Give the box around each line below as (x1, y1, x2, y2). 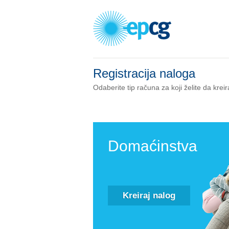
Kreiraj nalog (123, 191, 175, 200)
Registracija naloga (93, 66, 195, 80)
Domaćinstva (108, 138, 197, 154)
